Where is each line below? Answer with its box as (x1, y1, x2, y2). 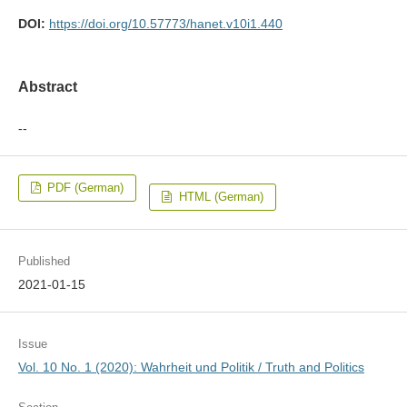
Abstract (17, 78, 77, 94)
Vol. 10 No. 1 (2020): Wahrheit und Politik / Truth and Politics (17, 360, 364, 375)
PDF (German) (44, 181, 124, 195)
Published (17, 254, 70, 269)
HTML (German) (174, 190, 263, 204)
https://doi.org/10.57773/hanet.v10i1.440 (48, 15, 283, 31)
